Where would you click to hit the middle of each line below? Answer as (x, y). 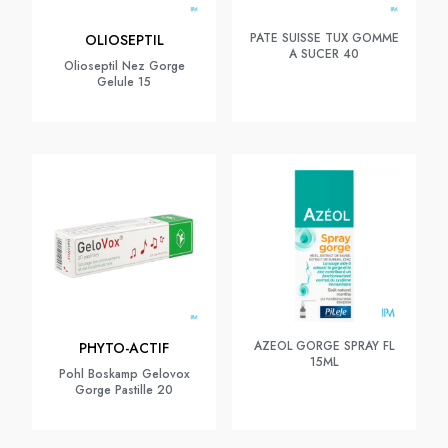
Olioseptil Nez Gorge (124, 66)
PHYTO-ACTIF (124, 348)
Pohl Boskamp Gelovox (124, 374)
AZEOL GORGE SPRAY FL (324, 346)
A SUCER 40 (324, 54)
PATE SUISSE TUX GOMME (324, 38)
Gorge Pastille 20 (124, 390)
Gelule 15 (124, 82)
